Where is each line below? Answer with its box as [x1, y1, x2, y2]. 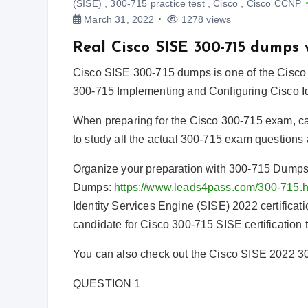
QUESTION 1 [73, 277, 141, 289]
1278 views [178, 13, 232, 25]
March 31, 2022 [81, 13, 155, 25]
